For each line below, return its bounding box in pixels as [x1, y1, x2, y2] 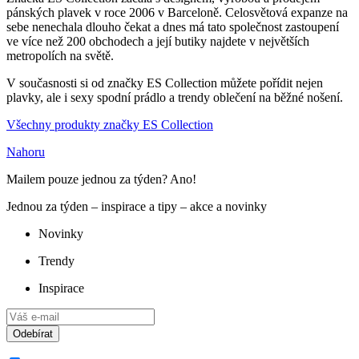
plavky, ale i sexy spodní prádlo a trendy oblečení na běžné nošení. [6, 90, 343, 104]
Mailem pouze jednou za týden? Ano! [6, 171, 196, 186]
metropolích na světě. [6, 48, 114, 63]
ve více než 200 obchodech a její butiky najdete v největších [6, 34, 309, 48]
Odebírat [13, 327, 53, 340]
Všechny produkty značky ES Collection [6, 117, 213, 131]
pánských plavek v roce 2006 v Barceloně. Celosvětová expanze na [6, 5, 348, 19]
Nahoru [6, 144, 45, 159]
